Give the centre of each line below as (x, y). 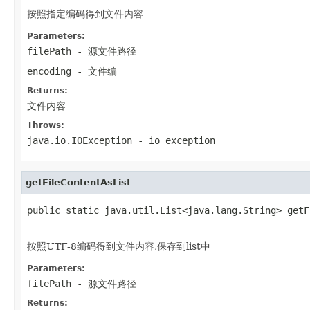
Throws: (46, 125)
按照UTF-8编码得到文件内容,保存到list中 (119, 246)
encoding (49, 71)
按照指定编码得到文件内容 (85, 13)
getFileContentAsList (78, 182)
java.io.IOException (80, 140)
